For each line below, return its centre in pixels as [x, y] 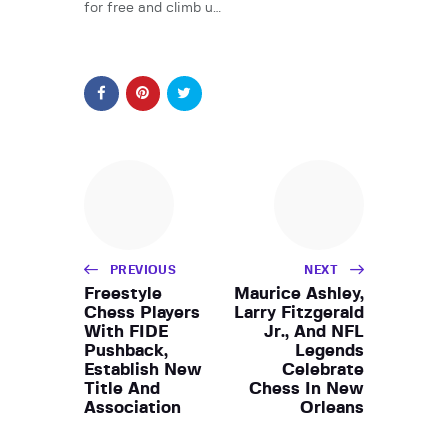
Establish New [143, 369]
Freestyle [123, 293]
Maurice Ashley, [299, 293]
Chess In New [306, 388]
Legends [329, 350]
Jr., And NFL [314, 331]
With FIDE [126, 331]
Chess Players [142, 312]
